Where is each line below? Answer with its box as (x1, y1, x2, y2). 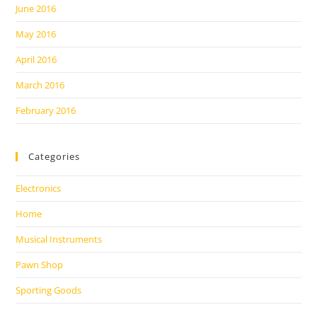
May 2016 (16, 28, 57, 40)
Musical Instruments (16, 233, 103, 246)
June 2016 (16, 2, 57, 15)
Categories (28, 150, 81, 163)
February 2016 (16, 104, 76, 117)
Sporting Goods (16, 284, 82, 296)
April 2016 (16, 53, 57, 66)
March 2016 (16, 79, 65, 91)
